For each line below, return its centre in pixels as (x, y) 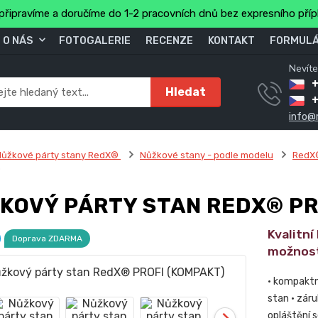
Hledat (186, 92)
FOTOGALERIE (95, 40)
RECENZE (169, 40)
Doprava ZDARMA (47, 238)
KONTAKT (231, 40)
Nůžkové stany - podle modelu (206, 155)
